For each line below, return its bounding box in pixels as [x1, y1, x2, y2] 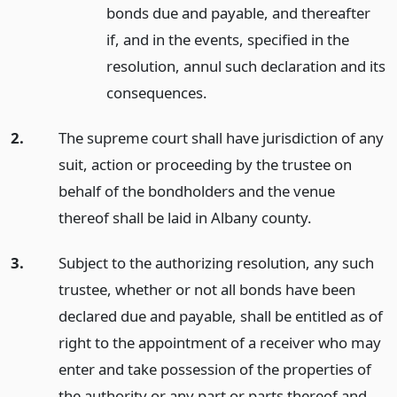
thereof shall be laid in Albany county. [58, 206, 312, 228]
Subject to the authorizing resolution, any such [58, 252, 374, 273]
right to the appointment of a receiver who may [58, 331, 381, 353]
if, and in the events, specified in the [105, 28, 349, 50]
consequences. [105, 82, 207, 103]
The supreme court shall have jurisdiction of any [58, 127, 384, 148]
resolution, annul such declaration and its [105, 55, 385, 76]
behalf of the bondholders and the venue [58, 180, 335, 201]
